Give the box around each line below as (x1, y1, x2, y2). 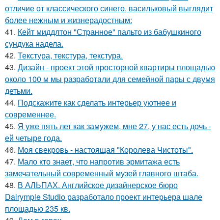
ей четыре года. (5, 132, 62, 143)
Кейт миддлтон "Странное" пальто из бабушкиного (18, 26, 201, 37)
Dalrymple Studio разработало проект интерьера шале (5, 191, 202, 202)
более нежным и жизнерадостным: (5, 14, 132, 26)
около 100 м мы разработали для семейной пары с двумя (5, 73, 215, 84)
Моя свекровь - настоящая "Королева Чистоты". (18, 143, 193, 155)
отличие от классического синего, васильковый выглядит (5, 2, 213, 14)
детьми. (5, 84, 32, 96)
